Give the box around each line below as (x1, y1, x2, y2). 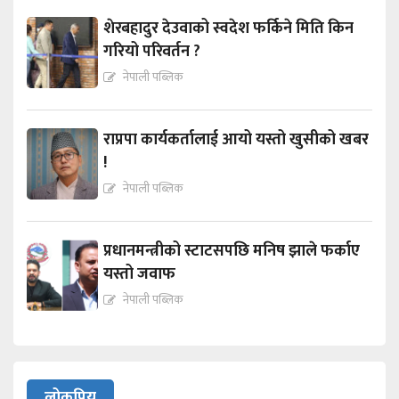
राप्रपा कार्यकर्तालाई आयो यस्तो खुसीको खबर (103, 126, 370, 154)
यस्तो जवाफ (103, 261, 176, 289)
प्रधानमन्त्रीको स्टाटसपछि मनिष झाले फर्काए (103, 238, 361, 265)
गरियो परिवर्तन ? (103, 38, 201, 66)
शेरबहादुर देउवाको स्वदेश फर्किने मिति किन (103, 15, 354, 43)
